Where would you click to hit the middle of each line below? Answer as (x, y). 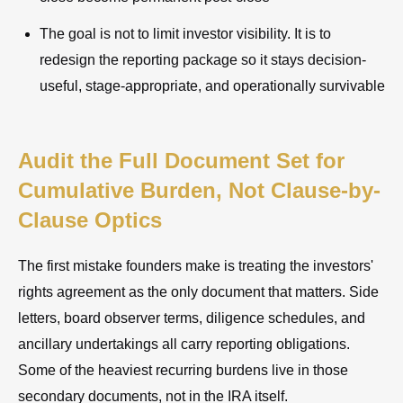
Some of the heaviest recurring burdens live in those (183, 370)
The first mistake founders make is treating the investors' (196, 265)
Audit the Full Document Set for (181, 160)
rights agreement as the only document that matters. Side (198, 291)
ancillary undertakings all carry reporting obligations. (184, 344)
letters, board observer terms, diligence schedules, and (192, 318)
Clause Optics (90, 219)
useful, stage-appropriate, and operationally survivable (212, 85)
